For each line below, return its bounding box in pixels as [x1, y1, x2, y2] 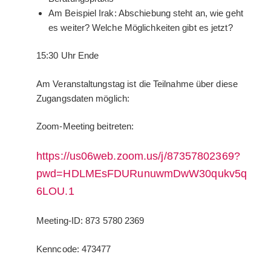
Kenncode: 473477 [36, 243, 111, 254]
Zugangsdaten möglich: [36, 93, 130, 103]
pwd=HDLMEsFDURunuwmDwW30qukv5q [36, 167, 247, 180]
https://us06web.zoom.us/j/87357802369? [36, 149, 240, 162]
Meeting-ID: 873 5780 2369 [36, 215, 145, 226]
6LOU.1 [36, 184, 74, 197]
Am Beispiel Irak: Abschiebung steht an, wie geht [48, 7, 243, 18]
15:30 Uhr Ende [36, 50, 99, 61]
